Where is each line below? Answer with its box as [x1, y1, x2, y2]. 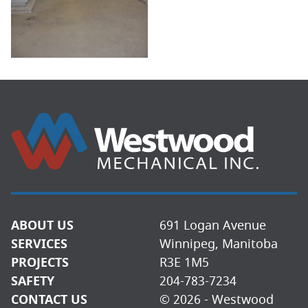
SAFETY [11, 272, 54, 291]
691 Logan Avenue [159, 217, 266, 235]
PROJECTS [11, 254, 69, 272]
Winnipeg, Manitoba [159, 235, 278, 254]
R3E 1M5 [159, 254, 209, 272]
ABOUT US [11, 217, 74, 235]
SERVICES [11, 235, 67, 254]
